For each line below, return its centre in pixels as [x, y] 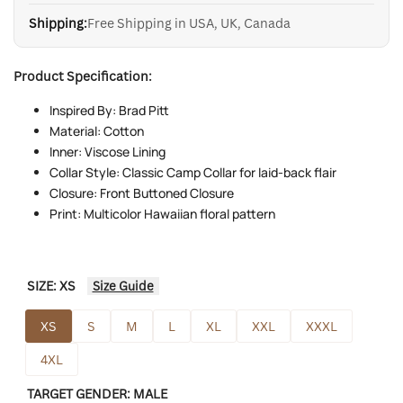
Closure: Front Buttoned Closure [142, 193]
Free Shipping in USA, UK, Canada [189, 22]
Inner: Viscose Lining [107, 151]
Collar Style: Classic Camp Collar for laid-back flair [193, 172]
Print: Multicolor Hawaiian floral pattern [162, 213]
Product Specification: [83, 76]
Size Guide [123, 286]
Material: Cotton [97, 130]
